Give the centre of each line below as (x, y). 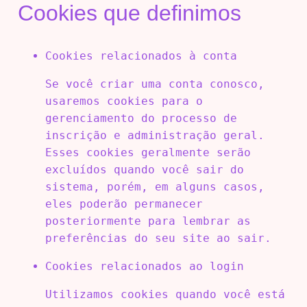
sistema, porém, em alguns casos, (155, 186)
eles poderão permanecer (124, 204)
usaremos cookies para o (124, 101)
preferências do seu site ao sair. (158, 238)
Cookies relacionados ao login (144, 266)
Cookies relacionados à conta (141, 56)
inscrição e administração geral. (155, 135)
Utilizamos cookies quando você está (165, 294)
